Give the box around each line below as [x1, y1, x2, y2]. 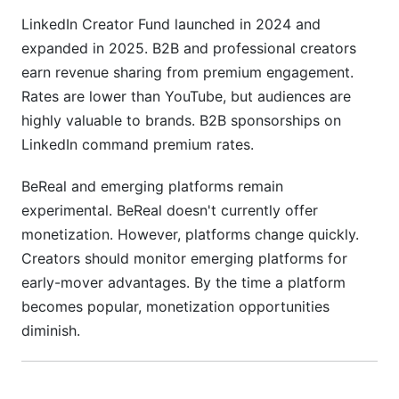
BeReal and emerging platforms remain [21, 177, 283, 195]
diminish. [21, 322, 80, 339]
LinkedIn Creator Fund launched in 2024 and [21, 15, 321, 33]
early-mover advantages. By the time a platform [21, 273, 346, 291]
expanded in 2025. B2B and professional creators [21, 39, 356, 57]
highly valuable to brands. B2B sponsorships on [21, 111, 341, 129]
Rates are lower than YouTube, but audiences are [21, 87, 351, 105]
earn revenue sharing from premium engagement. [21, 63, 354, 81]
